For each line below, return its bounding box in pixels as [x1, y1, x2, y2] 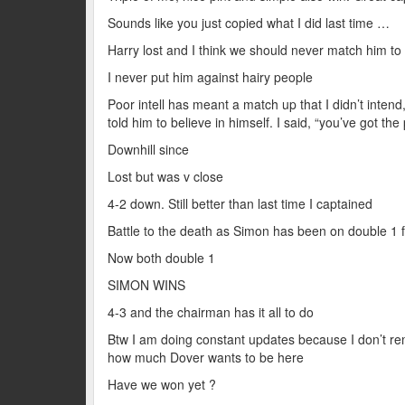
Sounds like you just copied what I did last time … [107, 13, 390, 32]
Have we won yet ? [107, 374, 216, 393]
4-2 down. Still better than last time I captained [107, 193, 372, 212]
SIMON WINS [107, 275, 185, 294]
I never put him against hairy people [107, 67, 313, 86]
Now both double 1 [107, 248, 215, 267]
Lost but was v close [107, 166, 223, 185]
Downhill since [107, 139, 189, 158]
